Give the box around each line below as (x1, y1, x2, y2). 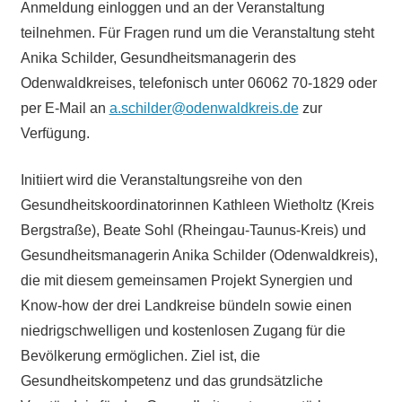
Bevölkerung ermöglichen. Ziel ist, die (20, 347, 260, 363)
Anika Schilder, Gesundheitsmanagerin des (20, 49, 296, 66)
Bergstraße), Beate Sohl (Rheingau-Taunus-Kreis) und (20, 222, 366, 238)
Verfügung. (20, 125, 90, 141)
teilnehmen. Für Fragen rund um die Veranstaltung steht (20, 24, 374, 40)
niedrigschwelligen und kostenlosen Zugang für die (20, 322, 345, 338)
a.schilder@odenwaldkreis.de (109, 100, 299, 116)
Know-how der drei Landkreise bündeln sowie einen (20, 297, 352, 313)
